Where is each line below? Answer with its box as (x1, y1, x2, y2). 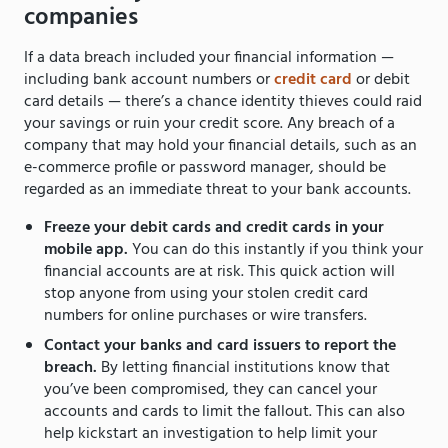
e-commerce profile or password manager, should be (24, 155, 386, 182)
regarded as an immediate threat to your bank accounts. (24, 177, 419, 204)
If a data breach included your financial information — (24, 45, 394, 72)
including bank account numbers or (24, 67, 274, 94)
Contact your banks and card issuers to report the (44, 333, 396, 360)
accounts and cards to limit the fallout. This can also (44, 399, 405, 426)
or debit (352, 67, 410, 94)
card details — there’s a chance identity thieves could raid (24, 89, 422, 116)
